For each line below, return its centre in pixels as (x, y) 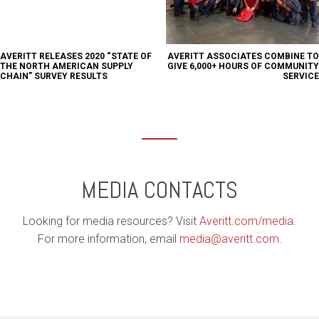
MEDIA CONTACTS (159, 190)
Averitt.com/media (246, 221)
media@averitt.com (229, 239)
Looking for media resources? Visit (111, 221)
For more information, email (108, 239)
